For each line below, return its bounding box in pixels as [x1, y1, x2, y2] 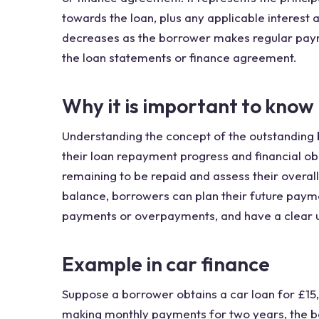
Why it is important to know [62, 93, 314, 118]
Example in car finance [62, 251, 270, 276]
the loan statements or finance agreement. [62, 50, 297, 65]
